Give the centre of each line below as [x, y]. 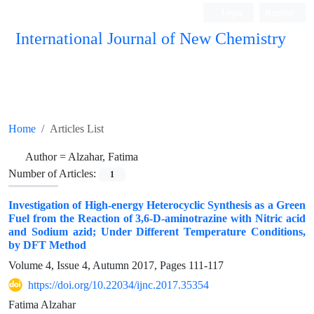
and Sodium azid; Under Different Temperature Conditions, [157, 232]
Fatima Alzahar [42, 305]
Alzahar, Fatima [103, 157]
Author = [47, 157]
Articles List [77, 129]
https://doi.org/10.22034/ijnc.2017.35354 [118, 285]
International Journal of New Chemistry [151, 39]
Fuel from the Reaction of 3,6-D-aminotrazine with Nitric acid [157, 218]
